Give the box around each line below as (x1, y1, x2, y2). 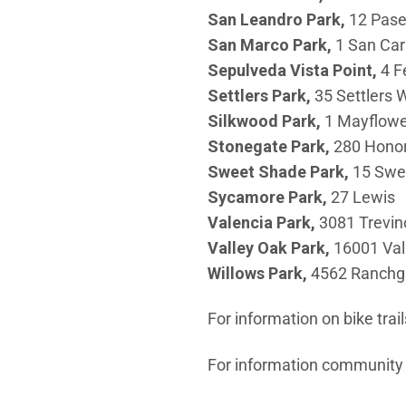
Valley (207, 237, 257, 257)
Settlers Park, (207, 85, 314, 105)
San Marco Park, (207, 34, 335, 54)
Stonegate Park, (207, 136, 333, 156)
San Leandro (207, 9, 306, 29)
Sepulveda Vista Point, (207, 60, 381, 80)
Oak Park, (256, 237, 333, 257)
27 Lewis (330, 187, 395, 207)
